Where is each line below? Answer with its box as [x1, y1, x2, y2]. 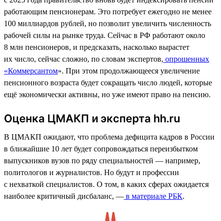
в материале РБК [124, 191, 183, 200]
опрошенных [163, 54, 209, 63]
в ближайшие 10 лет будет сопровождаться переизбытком [4, 144, 198, 153]
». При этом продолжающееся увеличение [58, 66, 200, 75]
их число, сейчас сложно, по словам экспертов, [4, 54, 163, 63]
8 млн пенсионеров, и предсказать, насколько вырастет [4, 42, 189, 51]
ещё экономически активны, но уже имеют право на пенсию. [4, 90, 211, 99]
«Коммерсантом [4, 66, 58, 75]
